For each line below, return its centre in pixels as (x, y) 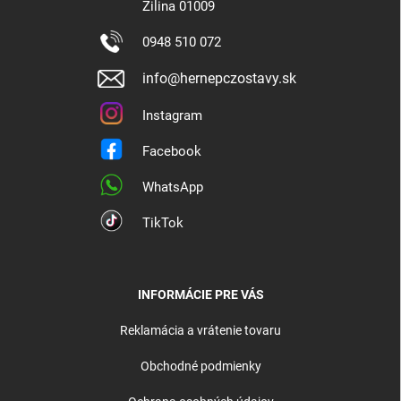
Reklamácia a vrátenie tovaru (200, 331)
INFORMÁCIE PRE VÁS (200, 295)
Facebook (172, 152)
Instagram (172, 116)
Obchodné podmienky (200, 367)
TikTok (163, 223)
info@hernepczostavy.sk (219, 79)
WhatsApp (173, 188)
